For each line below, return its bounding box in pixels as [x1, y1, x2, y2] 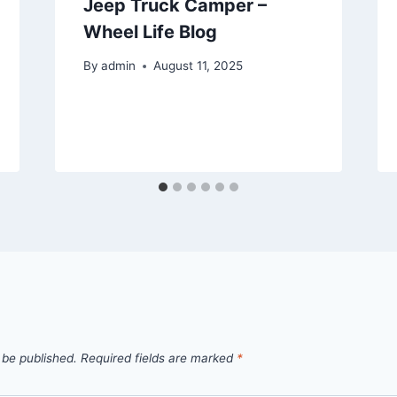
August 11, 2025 [152, 58, 243, 74]
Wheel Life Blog [82, 20, 217, 43]
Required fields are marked [81, 351, 237, 366]
